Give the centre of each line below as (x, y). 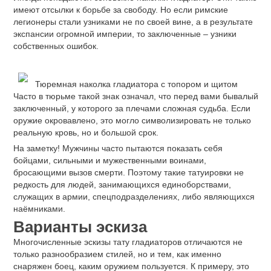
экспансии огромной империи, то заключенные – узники (125, 34)
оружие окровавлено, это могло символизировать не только (132, 120)
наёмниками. (39, 208)
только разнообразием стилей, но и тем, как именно (117, 254)
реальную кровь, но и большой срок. (86, 132)
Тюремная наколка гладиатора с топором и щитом (135, 84)
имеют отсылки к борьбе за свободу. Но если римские (121, 10)
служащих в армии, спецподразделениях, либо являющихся (134, 196)
